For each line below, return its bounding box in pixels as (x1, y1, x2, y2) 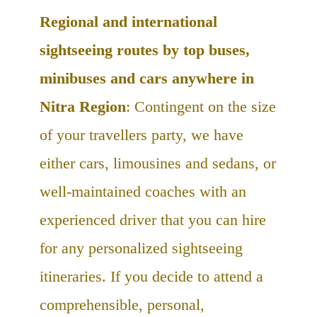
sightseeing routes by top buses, (40, 40, 250, 59)
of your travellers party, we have (40, 125, 243, 144)
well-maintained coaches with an (40, 182, 246, 200)
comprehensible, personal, (40, 295, 204, 313)
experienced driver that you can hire (40, 210, 266, 229)
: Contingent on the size (126, 97, 276, 115)
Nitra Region (40, 97, 126, 115)
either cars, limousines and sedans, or (40, 154, 276, 172)
